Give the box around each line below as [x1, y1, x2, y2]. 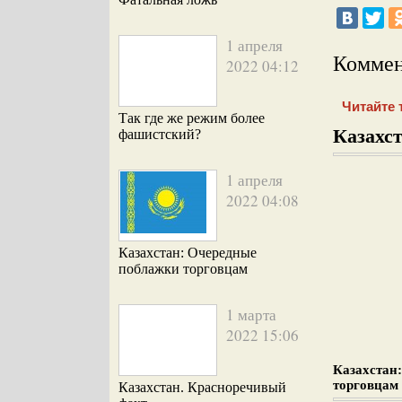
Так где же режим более [118, 110, 265, 126]
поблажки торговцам [118, 261, 248, 276]
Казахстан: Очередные [118, 245, 257, 260]
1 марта [226, 304, 276, 325]
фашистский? [118, 127, 201, 142]
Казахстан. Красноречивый [118, 380, 286, 395]
